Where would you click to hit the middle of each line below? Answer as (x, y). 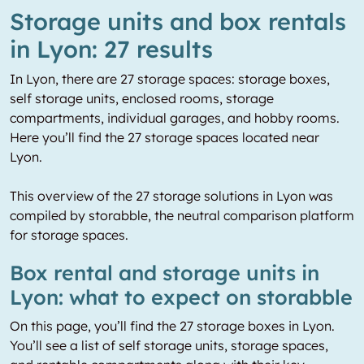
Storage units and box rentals (178, 21)
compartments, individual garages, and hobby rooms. (175, 118)
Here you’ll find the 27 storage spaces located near (165, 137)
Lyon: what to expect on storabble (181, 297)
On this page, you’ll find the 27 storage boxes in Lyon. (172, 326)
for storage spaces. (69, 235)
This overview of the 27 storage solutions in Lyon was (171, 196)
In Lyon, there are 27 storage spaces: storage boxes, (170, 79)
